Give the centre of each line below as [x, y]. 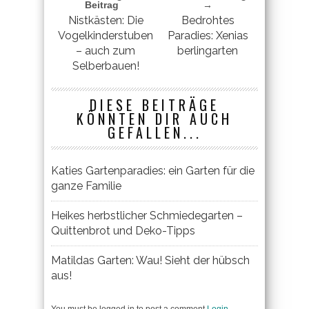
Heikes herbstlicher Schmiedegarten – [147, 215]
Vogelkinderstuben [106, 35]
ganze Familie [86, 186]
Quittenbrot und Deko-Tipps [123, 230]
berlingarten [208, 50]
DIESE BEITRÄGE [154, 104]
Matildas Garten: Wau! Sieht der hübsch [150, 260]
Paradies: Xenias [208, 35]
